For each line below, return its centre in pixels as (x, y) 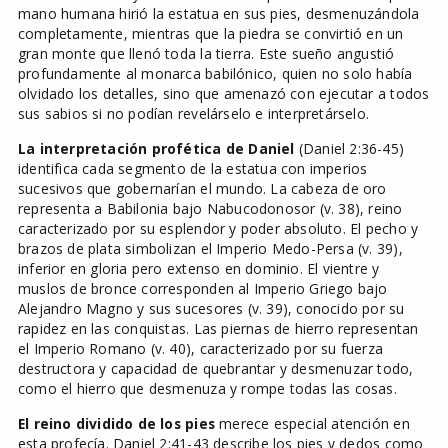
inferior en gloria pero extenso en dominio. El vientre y (198, 268)
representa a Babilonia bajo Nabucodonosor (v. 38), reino (210, 208)
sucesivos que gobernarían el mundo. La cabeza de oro (202, 188)
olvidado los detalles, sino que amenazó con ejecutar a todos (223, 93)
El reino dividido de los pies (116, 423)
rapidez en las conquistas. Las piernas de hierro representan (218, 328)
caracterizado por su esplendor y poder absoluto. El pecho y (218, 228)
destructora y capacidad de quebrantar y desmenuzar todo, (215, 368)
